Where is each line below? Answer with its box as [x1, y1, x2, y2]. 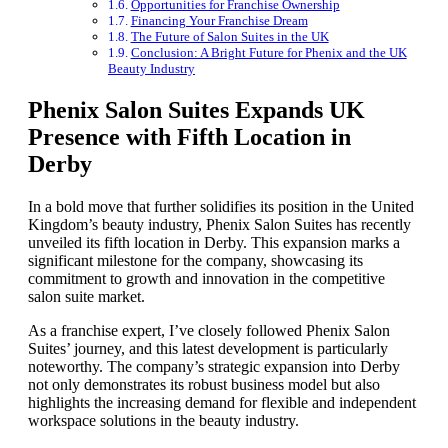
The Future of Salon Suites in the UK [130, 29, 329, 44]
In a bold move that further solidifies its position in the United [28, 197, 414, 215]
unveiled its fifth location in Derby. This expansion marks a [28, 233, 400, 251]
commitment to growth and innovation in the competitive [28, 269, 385, 287]
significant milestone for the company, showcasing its [28, 251, 363, 269]
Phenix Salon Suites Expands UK [28, 96, 365, 123]
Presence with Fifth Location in [28, 123, 351, 150]
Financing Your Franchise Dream [130, 13, 308, 28]
